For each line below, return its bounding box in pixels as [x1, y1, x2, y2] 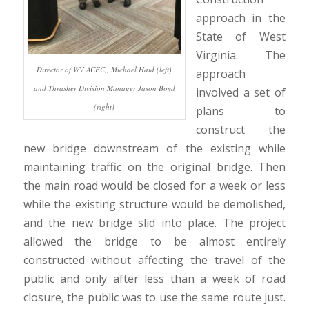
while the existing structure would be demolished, [23, 197, 286, 212]
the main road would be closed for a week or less [23, 178, 286, 194]
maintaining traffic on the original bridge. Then [23, 159, 286, 175]
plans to [195, 103, 286, 119]
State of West [195, 29, 286, 45]
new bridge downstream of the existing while [23, 141, 286, 157]
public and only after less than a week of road [23, 271, 286, 287]
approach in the [195, 10, 286, 26]
